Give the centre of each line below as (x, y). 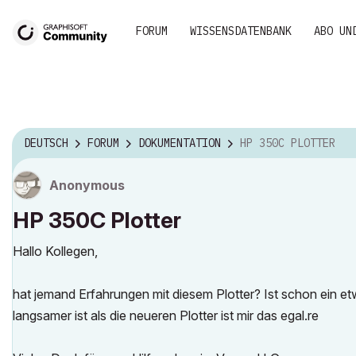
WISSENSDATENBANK (241, 31)
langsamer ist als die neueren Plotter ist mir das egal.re (166, 315)
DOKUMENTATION (180, 143)
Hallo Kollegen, (55, 251)
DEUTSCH (46, 143)
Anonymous (87, 185)
